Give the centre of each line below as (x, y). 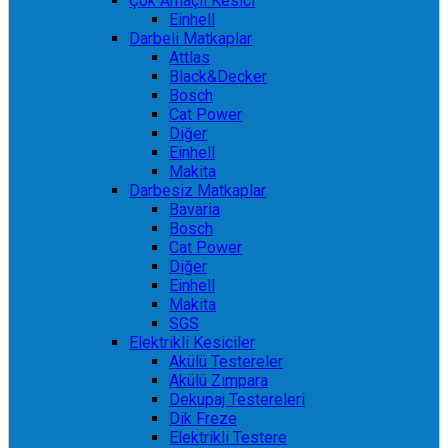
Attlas (189, 57)
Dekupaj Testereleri (237, 399)
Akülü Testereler (226, 361)
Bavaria (194, 209)
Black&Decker (218, 76)
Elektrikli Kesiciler (192, 342)
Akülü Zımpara (218, 380)
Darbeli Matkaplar (190, 38)
